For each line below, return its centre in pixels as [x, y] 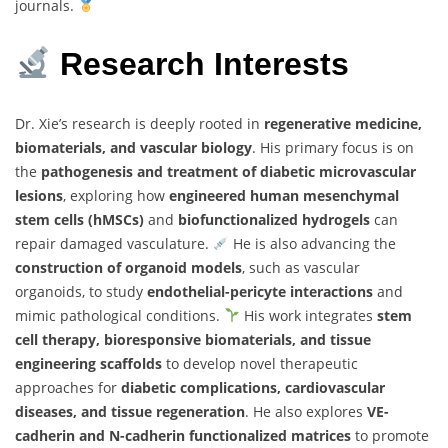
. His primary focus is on [333, 147]
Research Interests [200, 64]
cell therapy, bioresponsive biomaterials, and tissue [193, 339]
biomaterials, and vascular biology [133, 147]
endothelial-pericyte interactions [260, 291]
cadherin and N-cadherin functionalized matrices [183, 435]
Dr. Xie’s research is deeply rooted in [139, 123]
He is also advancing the [312, 243]
